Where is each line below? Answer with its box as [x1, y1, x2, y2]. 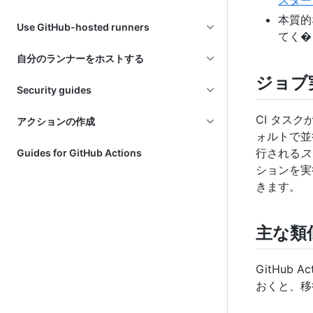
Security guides [17, 84, 92, 96]
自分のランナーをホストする [17, 52, 144, 64]
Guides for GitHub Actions [17, 147, 142, 159]
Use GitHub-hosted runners [17, 21, 150, 33]
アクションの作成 [17, 115, 95, 127]
